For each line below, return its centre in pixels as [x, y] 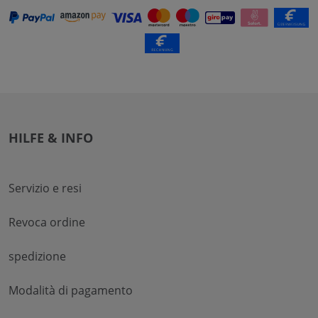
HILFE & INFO [51, 137]
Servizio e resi [45, 188]
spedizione [37, 256]
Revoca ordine [47, 222]
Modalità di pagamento [71, 290]
